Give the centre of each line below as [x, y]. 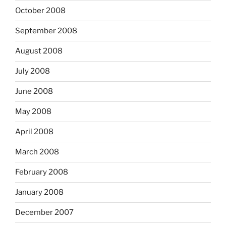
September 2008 [46, 31]
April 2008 [34, 132]
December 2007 [44, 213]
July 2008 [33, 71]
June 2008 [34, 92]
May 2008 [33, 112]
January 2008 [39, 192]
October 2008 [40, 11]
